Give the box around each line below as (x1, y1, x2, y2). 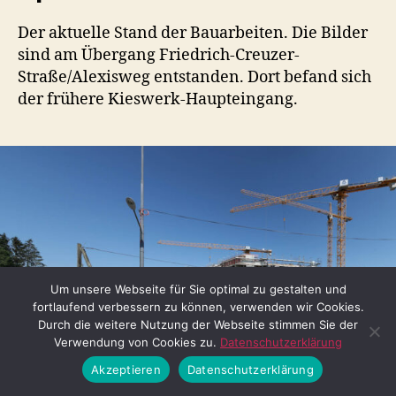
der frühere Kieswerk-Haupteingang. (18, 88, 298, 110)
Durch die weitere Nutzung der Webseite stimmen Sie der (38, 317, 358, 331)
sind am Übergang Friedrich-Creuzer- (18, 44, 300, 65)
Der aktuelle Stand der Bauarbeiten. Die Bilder (18, 22, 368, 43)
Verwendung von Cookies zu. (54, 335, 220, 349)
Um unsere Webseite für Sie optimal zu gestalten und (49, 282, 346, 296)
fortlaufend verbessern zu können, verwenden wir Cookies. (32, 300, 364, 314)
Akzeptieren (91, 362, 161, 377)
